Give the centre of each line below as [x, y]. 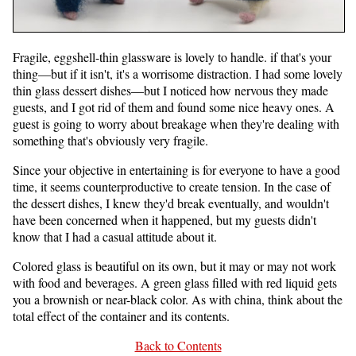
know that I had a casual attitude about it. [115, 236]
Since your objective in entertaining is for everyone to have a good [176, 169]
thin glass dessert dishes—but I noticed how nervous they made [170, 90]
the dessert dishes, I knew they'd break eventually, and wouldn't [171, 203]
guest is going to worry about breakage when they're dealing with [176, 123]
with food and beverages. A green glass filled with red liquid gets [175, 282]
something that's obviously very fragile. [110, 140]
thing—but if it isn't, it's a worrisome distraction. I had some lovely [178, 73]
